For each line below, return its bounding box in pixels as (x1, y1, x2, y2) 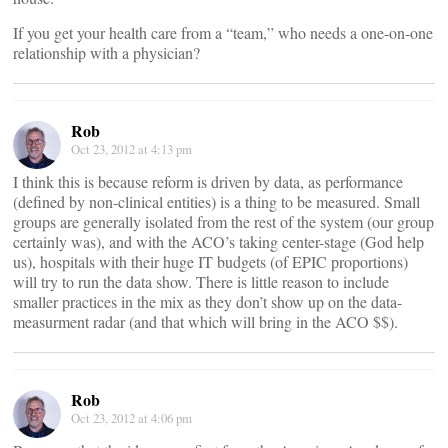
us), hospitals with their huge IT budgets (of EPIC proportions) (13, 251, 408, 272)
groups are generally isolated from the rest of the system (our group (13, 211, 434, 232)
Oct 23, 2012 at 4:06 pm (71, 409, 192, 427)
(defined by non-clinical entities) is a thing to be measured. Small (13, 191, 420, 212)
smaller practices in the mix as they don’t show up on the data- (13, 291, 402, 312)
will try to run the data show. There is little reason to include (13, 271, 389, 292)
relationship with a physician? (13, 42, 200, 63)
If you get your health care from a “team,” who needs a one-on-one (13, 22, 433, 43)
